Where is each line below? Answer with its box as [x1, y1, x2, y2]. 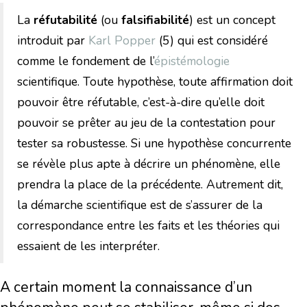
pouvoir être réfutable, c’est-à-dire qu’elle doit [17, 94, 265, 111]
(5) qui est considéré [156, 32, 268, 49]
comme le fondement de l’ [17, 53, 154, 70]
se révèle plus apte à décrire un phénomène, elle [17, 156, 280, 173]
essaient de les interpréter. [17, 238, 160, 255]
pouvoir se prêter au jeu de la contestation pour [17, 114, 275, 132]
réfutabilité [34, 12, 97, 29]
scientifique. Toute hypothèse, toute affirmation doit [17, 73, 293, 90]
